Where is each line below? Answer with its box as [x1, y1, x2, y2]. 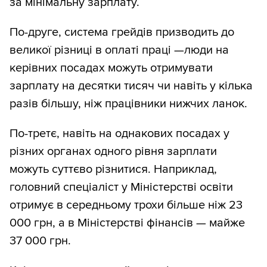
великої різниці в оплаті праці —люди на [10, 43, 229, 58]
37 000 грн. [10, 234, 71, 249]
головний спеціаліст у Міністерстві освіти [10, 180, 233, 195]
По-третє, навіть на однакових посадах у [10, 126, 229, 141]
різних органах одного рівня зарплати [10, 144, 217, 159]
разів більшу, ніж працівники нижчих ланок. [10, 97, 247, 111]
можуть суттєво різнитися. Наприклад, [10, 162, 217, 177]
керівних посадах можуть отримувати [10, 61, 213, 76]
